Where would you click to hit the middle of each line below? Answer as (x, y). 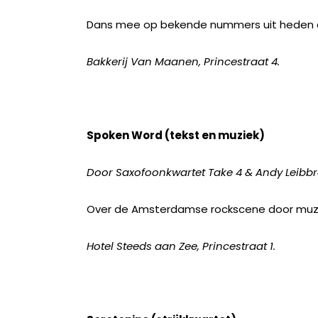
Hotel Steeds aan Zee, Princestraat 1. (181, 246)
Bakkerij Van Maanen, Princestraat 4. (183, 61)
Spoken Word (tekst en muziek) (176, 135)
